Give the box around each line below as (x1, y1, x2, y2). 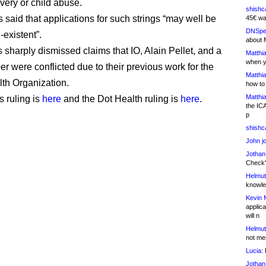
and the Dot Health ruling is (61, 94, 180, 104)
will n (246, 212, 259, 219)
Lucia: (246, 247, 263, 254)
